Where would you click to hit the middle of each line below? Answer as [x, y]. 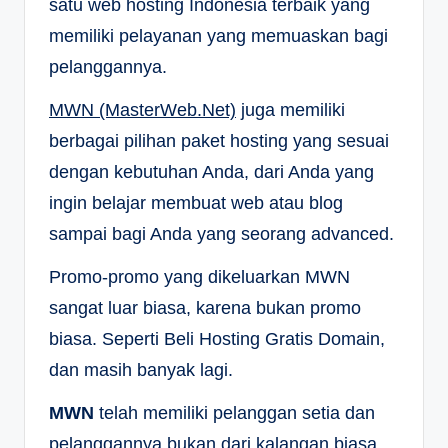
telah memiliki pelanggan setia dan [234, 413]
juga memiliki [290, 110]
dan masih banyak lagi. [141, 370]
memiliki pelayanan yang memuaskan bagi [218, 36]
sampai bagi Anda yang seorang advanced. [221, 234]
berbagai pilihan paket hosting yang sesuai [219, 141]
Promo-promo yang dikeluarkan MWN [199, 277]
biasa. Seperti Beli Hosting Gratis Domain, [217, 339]
